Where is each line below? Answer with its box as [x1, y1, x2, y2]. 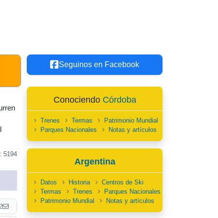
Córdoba [102, 95, 136, 105]
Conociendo [53, 95, 103, 105]
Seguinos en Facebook [59, 60, 139, 69]
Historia [69, 179, 90, 186]
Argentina [74, 157, 115, 166]
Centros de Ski [102, 179, 144, 186]
